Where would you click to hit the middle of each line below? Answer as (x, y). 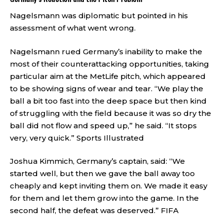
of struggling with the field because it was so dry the (110, 113)
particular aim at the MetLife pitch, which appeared (108, 76)
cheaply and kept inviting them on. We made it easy (109, 186)
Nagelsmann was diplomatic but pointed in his (99, 16)
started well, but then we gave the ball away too (102, 173)
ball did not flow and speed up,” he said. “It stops (103, 125)
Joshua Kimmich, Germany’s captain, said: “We (97, 161)
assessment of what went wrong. (73, 28)
